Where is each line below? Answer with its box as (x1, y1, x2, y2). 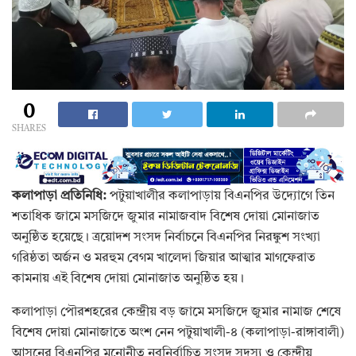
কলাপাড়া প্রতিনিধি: (12, 190, 106, 203)
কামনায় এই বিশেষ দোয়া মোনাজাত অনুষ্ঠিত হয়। (12, 273, 244, 286)
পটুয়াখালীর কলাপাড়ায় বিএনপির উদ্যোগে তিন (106, 190, 335, 203)
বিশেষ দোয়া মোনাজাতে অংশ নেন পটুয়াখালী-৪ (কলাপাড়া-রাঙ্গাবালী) (12, 327, 344, 340)
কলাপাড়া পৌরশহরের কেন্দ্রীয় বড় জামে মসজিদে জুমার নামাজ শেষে (12, 306, 341, 319)
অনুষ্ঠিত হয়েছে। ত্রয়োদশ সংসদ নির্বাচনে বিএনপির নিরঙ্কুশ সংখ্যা (12, 231, 320, 245)
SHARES (12, 124, 46, 133)
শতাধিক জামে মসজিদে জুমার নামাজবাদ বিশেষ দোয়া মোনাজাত (12, 211, 319, 224)
